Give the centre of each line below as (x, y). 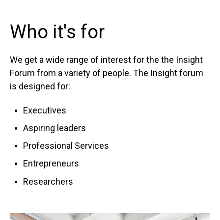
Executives (45, 110)
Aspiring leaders (55, 128)
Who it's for (57, 32)
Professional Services (66, 146)
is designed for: (40, 86)
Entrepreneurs (51, 164)
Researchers (48, 181)
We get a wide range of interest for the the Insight (106, 60)
